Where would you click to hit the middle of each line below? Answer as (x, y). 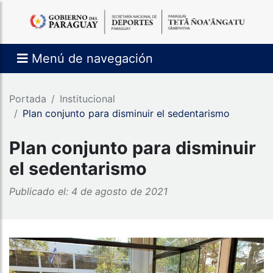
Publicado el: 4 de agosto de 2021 (88, 192)
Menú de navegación (92, 59)
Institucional (87, 99)
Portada (28, 99)
